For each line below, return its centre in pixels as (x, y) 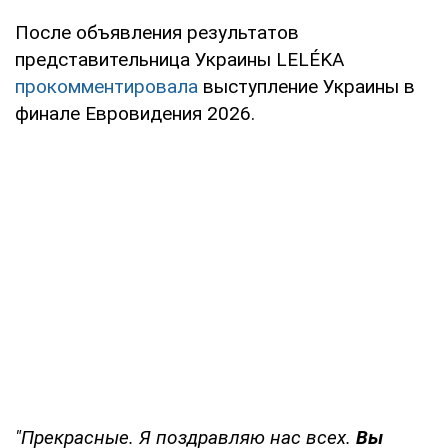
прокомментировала (106, 86)
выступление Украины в (306, 86)
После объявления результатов (157, 32)
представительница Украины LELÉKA (179, 59)
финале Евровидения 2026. (135, 113)
